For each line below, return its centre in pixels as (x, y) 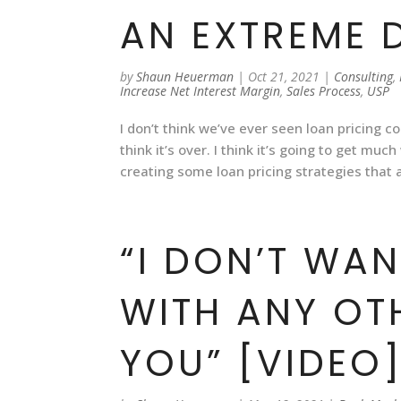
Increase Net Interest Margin (200, 91)
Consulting (364, 77)
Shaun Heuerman (185, 77)
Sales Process (324, 91)
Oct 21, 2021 (284, 77)
